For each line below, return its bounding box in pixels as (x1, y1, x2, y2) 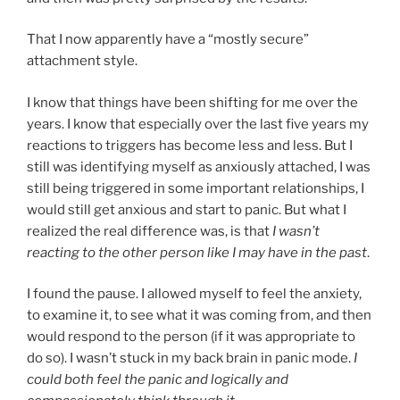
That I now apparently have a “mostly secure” (27, 31, 309, 48)
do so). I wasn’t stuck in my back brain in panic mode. (27, 350, 354, 367)
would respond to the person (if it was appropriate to (27, 329, 355, 346)
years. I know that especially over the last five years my (27, 115, 369, 132)
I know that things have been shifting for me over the (27, 94, 358, 111)
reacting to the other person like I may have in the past (27, 244, 367, 261)
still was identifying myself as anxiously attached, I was (27, 158, 371, 175)
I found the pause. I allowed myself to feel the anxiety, (27, 286, 362, 303)
